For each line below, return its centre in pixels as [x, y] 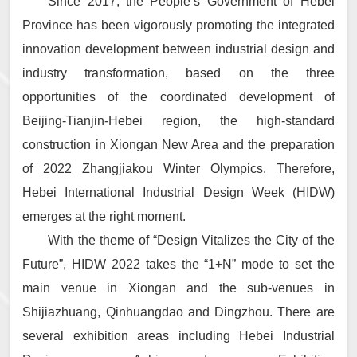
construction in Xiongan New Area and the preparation [178, 145]
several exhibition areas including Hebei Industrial [178, 336]
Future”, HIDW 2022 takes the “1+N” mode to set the [178, 265]
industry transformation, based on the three [178, 73]
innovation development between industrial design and [178, 49]
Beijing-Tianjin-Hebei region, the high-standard [178, 121]
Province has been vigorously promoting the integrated [178, 25]
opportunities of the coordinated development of [178, 97]
